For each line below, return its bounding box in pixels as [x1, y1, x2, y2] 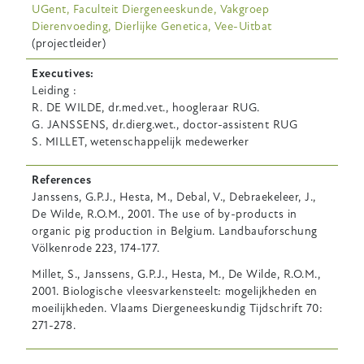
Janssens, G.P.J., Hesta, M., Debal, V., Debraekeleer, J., [32, 190, 316, 205]
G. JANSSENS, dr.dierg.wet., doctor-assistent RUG [32, 117, 298, 132]
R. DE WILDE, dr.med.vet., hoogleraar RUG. [32, 100, 260, 115]
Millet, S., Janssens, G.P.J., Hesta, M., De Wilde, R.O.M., [32, 266, 321, 281]
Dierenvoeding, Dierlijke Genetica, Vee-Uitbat [32, 19, 272, 34]
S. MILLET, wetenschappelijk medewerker [32, 134, 253, 149]
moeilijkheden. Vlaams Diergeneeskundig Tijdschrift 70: [32, 301, 323, 315]
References [32, 173, 91, 188]
